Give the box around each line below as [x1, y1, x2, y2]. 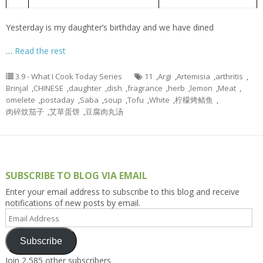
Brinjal [6, 83, 28, 94]
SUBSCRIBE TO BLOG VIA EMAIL [5, 169, 147, 183]
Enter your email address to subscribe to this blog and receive [5, 186, 240, 198]
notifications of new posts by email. [5, 197, 140, 209]
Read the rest [15, 45, 66, 57]
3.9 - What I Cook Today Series [15, 71, 122, 82]
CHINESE [33, 83, 63, 94]
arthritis [215, 71, 243, 82]
